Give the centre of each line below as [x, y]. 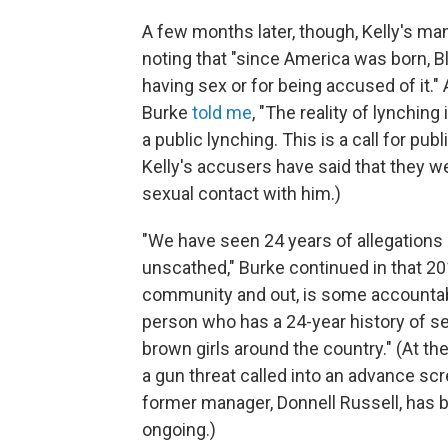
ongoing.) [179, 429]
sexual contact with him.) [241, 193]
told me [222, 112]
